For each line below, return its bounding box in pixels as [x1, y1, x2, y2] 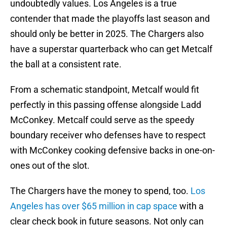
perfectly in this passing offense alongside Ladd [10, 99, 201, 110]
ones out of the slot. [10, 160, 90, 171]
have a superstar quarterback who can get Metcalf [10, 44, 212, 55]
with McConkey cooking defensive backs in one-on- [10, 145, 215, 156]
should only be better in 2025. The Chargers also [10, 28, 204, 40]
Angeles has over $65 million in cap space [10, 201, 177, 212]
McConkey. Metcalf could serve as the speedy [10, 115, 195, 126]
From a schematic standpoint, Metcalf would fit [10, 84, 199, 95]
